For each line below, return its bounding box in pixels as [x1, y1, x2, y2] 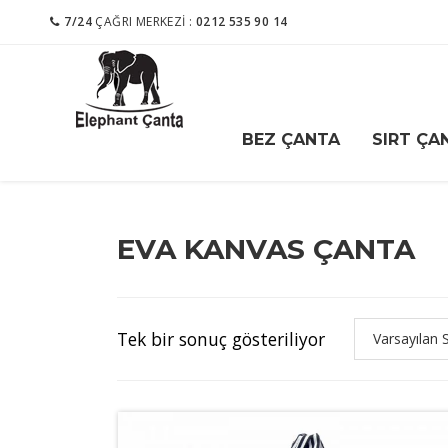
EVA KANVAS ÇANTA [117, 232, 415, 266]
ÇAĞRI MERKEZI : [92, 13, 196, 30]
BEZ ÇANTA [242, 130, 340, 149]
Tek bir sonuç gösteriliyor [117, 326, 325, 351]
